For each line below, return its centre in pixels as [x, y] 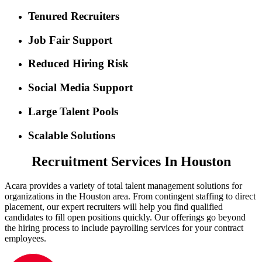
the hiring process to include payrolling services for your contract [124, 228]
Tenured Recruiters [74, 16]
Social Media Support [80, 88]
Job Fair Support [70, 40]
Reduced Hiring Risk [78, 64]
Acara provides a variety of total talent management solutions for [123, 186]
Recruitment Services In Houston [131, 161]
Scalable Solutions [72, 135]
